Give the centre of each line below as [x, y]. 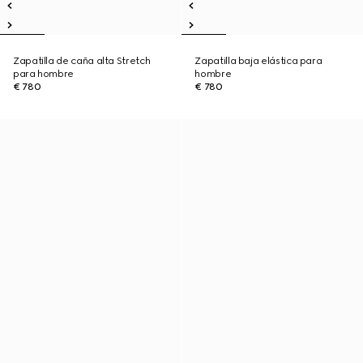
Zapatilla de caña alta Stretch [82, 61]
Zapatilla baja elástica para [258, 61]
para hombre [44, 74]
